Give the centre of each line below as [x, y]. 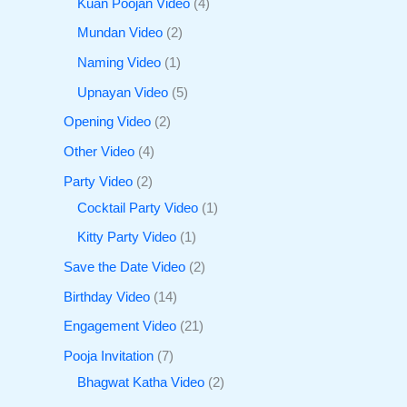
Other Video [99, 152]
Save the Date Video [124, 267]
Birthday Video [107, 297]
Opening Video [107, 122]
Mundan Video [120, 33]
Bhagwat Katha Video [141, 382]
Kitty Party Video [127, 238]
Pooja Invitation [109, 356]
